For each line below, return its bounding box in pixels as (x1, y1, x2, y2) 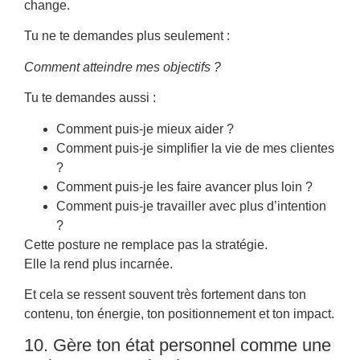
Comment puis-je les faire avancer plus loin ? (56, 179, 313, 194)
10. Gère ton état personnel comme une (24, 335, 331, 356)
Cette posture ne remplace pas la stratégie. (24, 237, 268, 252)
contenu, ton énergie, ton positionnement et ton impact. (24, 306, 334, 321)
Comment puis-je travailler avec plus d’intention (56, 198, 326, 213)
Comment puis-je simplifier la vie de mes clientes (56, 141, 334, 155)
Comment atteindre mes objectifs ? (24, 59, 221, 74)
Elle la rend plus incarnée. (24, 256, 173, 271)
